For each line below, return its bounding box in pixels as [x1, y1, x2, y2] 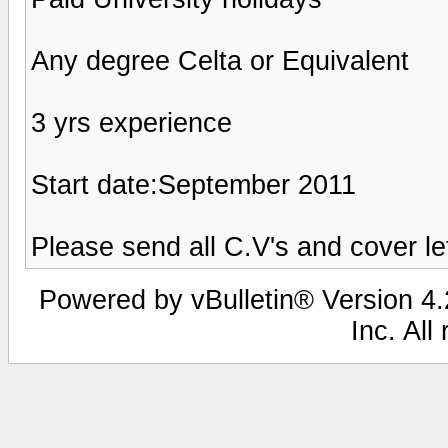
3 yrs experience [31, 107, 232, 138]
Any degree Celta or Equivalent [31, 45, 409, 76]
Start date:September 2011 [31, 169, 356, 200]
